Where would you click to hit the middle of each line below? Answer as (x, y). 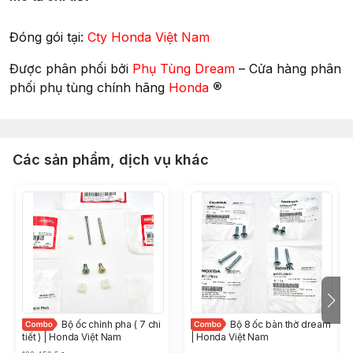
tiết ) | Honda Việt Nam (72, 337)
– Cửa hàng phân (290, 69)
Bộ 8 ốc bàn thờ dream (281, 324)
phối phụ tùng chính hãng (89, 87)
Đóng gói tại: (48, 37)
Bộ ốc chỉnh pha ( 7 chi (111, 324)
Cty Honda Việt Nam (149, 37)
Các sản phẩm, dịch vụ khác (111, 160)
